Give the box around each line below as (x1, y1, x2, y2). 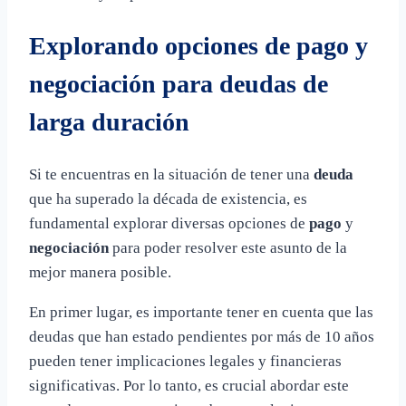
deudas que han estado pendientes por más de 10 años (29, 327, 374, 345)
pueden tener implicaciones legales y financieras (29, 352, 342, 370)
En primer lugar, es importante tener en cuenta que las (29, 303, 373, 321)
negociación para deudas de (29, 69, 328, 98)
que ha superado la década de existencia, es (29, 189, 307, 208)
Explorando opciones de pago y (29, 31, 368, 60)
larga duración (29, 107, 189, 136)
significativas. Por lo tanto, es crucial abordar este (29, 376, 349, 394)
